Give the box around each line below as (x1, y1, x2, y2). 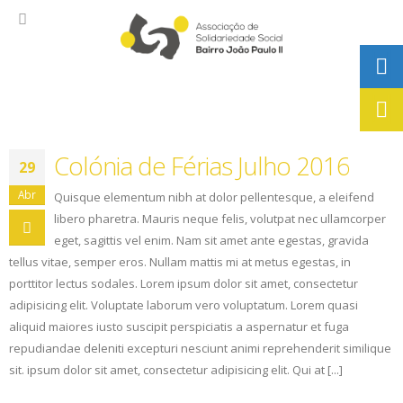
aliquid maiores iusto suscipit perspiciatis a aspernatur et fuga (9, 318, 349, 335)
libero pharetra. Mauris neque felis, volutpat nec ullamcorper (54, 210, 386, 227)
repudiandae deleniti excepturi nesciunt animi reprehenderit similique (9, 339, 391, 356)
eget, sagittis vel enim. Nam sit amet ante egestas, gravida (54, 231, 369, 248)
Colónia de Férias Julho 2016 (54, 148, 350, 183)
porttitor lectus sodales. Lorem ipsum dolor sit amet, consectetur (9, 274, 358, 291)
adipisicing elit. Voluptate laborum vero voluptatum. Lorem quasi (9, 296, 358, 313)
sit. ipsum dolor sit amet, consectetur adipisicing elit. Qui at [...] (9, 361, 343, 378)
